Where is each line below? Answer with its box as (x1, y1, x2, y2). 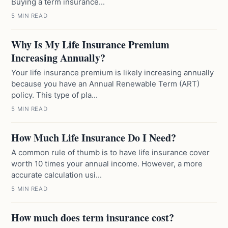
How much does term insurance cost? (11, 210, 175, 225)
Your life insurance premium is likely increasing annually (11, 68, 214, 77)
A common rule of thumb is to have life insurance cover (11, 148, 210, 157)
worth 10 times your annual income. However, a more (11, 159, 203, 168)
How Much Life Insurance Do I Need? (11, 130, 177, 145)
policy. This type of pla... (11, 90, 98, 100)
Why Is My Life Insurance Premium (11, 37, 170, 52)
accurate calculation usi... (11, 170, 102, 180)
